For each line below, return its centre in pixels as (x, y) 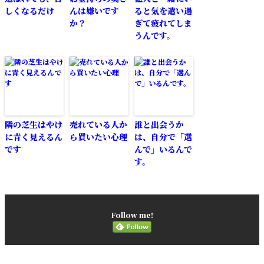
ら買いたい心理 (98, 136)
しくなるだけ (29, 10)
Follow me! (132, 214)
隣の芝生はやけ (34, 124)
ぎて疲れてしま (163, 23)
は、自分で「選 (163, 136)
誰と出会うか (159, 124)
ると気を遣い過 (163, 10)
